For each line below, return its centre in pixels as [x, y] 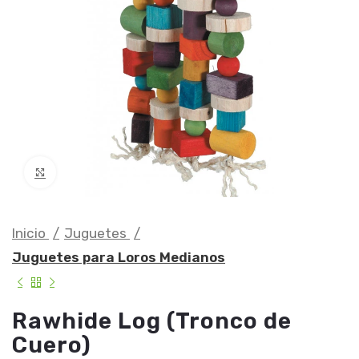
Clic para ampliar [101, 171]
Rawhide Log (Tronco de [152, 321]
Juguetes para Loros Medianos [119, 257]
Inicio [30, 233]
